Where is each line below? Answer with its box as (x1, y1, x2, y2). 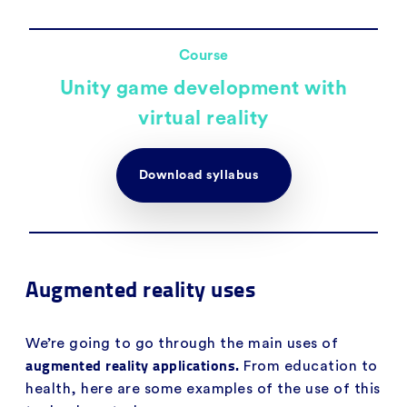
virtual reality (138, 107, 269, 128)
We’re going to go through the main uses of (25, 335, 338, 351)
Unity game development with (59, 77, 348, 98)
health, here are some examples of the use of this (25, 381, 381, 396)
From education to (243, 358, 378, 373)
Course (178, 47, 229, 63)
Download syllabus (138, 168, 262, 182)
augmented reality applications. (25, 353, 243, 375)
